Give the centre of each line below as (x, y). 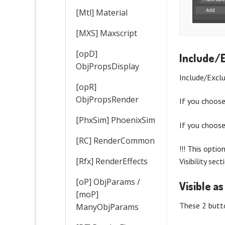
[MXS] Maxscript (106, 33)
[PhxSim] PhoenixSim (116, 120)
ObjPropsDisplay (107, 66)
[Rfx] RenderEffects (112, 161)
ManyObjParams (107, 207)
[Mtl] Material (102, 12)
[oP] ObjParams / (108, 182)
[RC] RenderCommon (115, 140)
